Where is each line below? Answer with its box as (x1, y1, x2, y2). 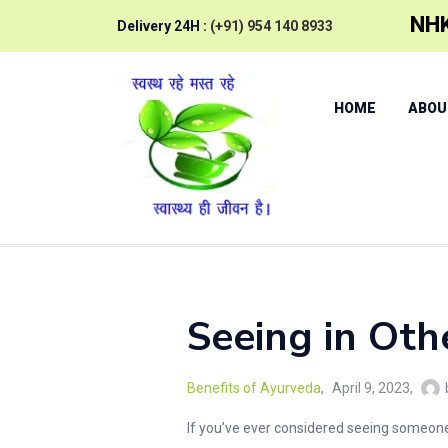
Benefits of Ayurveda (187, 379, 321, 396)
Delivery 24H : (117, 17, 210, 34)
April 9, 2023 (332, 379, 410, 396)
